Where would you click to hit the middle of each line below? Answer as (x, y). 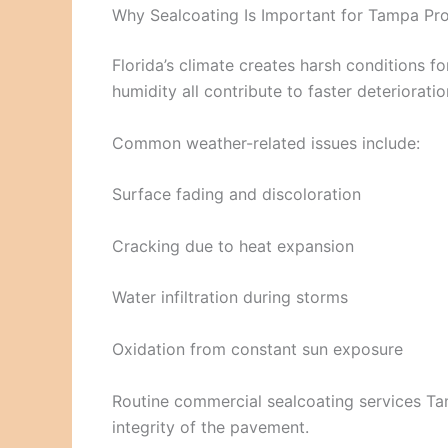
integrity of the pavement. (210, 426)
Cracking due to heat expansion (233, 245)
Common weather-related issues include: (266, 142)
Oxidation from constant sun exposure (257, 349)
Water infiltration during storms (230, 297)
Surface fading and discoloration (236, 194)
